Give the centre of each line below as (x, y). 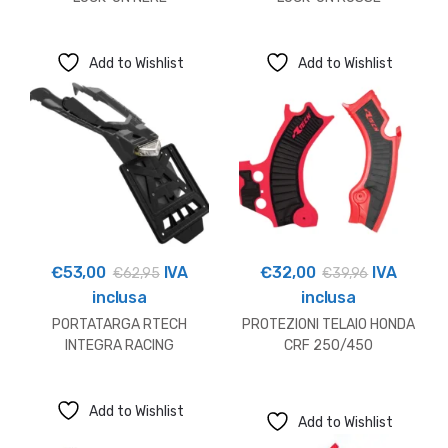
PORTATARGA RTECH (119, 325)
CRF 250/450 (328, 346)
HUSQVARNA (119, 367)
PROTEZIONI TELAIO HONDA (328, 325)
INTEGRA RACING (119, 346)
